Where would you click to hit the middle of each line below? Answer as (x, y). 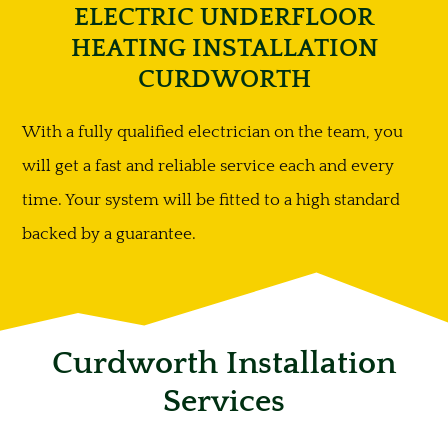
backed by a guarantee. (111, 233)
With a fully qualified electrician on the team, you (212, 131)
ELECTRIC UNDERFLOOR (224, 17)
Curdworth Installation (224, 364)
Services (224, 402)
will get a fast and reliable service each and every (208, 165)
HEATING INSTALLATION (224, 48)
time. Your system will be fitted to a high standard (211, 199)
